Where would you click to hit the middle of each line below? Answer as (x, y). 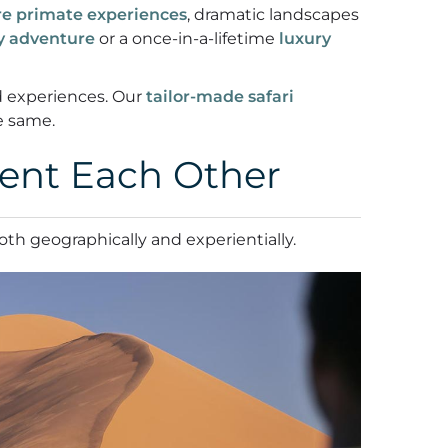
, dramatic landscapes (273, 15)
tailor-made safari (220, 97)
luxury (305, 39)
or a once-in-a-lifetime (187, 39)
